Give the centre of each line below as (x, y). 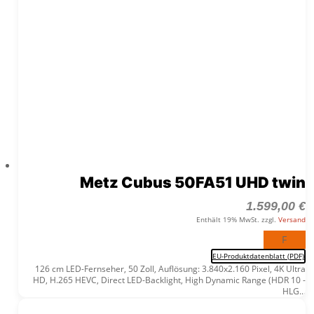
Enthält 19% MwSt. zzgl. (237, 219)
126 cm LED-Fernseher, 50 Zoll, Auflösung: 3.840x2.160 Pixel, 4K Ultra (170, 268)
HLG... (294, 291)
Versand (292, 219)
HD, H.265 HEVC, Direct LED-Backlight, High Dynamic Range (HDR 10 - (169, 280)
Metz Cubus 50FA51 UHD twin (192, 182)
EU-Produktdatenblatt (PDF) (258, 255)
